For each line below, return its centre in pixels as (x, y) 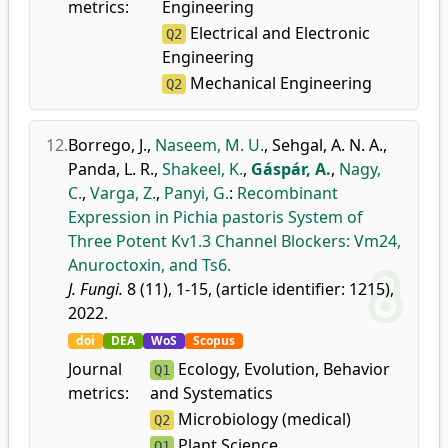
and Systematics (211, 393)
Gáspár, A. (291, 169)
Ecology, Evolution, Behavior (281, 369)
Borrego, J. (107, 145)
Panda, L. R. (111, 169)
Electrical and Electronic (277, 33)
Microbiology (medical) (262, 419)
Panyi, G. (196, 193)
